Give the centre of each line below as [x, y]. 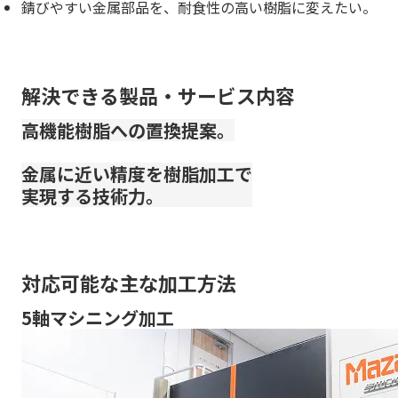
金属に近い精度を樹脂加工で [137, 173]
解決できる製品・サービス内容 [158, 95]
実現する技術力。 [92, 195]
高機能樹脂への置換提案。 [128, 130]
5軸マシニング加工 [98, 317]
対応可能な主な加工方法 [129, 282]
